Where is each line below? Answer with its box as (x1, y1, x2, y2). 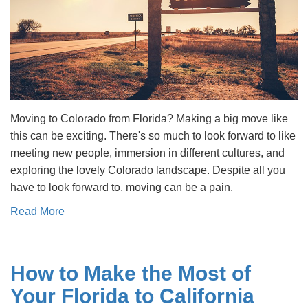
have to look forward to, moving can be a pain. (10, 181, 233, 193)
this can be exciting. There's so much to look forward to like (10, 130, 296, 142)
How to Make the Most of (10, 262, 251, 285)
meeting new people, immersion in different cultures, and (10, 147, 285, 159)
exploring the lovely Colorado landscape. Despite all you (10, 164, 285, 176)
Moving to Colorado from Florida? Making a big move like (10, 113, 288, 124)
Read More (10, 206, 65, 217)
